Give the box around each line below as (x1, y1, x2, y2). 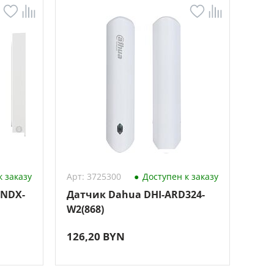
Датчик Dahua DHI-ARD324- (66, 188, 205, 201)
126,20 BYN (66, 229, 125, 243)
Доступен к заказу (139, 171, 218, 182)
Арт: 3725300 (66, 171, 121, 182)
